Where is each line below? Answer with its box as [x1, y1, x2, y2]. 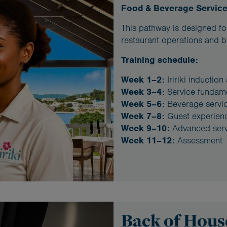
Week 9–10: [121, 123, 170, 134]
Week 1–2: [121, 74, 165, 86]
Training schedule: [121, 54, 198, 66]
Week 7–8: [121, 110, 165, 122]
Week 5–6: [121, 98, 165, 110]
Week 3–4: [121, 86, 165, 98]
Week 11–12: [121, 135, 175, 146]
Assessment [175, 135, 222, 146]
